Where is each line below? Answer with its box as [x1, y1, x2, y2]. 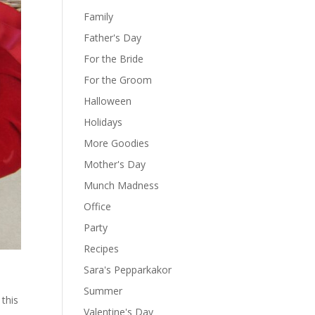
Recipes [84, 242, 120, 255]
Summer [84, 284, 123, 297]
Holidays [84, 115, 123, 129]
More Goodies [84, 136, 150, 150]
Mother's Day [84, 157, 146, 171]
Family [84, 10, 114, 23]
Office [84, 200, 112, 213]
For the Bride [84, 52, 144, 65]
